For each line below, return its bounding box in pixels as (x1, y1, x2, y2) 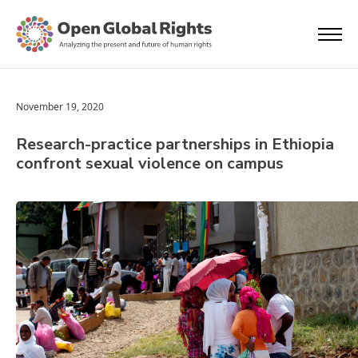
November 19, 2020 (16, 100, 104, 113)
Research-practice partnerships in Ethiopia (16, 133, 334, 155)
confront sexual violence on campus (16, 153, 284, 174)
